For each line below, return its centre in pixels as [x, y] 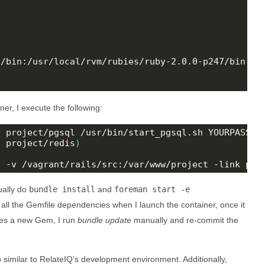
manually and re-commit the [185, 220]
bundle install [62, 189]
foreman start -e [152, 189]
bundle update [105, 220]
